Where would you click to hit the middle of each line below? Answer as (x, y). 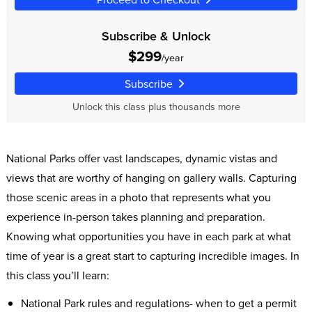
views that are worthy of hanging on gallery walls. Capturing (151, 177)
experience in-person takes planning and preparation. (135, 216)
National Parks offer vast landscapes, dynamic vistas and (141, 158)
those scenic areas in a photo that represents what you (138, 197)
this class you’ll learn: (57, 275)
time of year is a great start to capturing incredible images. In (153, 255)
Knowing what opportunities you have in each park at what (148, 236)
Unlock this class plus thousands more (156, 106)
